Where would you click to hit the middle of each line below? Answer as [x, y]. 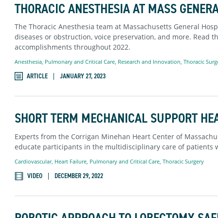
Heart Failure [70, 161]
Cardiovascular [33, 161]
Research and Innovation [149, 62]
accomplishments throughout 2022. [72, 47]
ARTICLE [37, 76]
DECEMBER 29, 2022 [79, 176]
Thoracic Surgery [183, 161]
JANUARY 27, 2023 [82, 76]
